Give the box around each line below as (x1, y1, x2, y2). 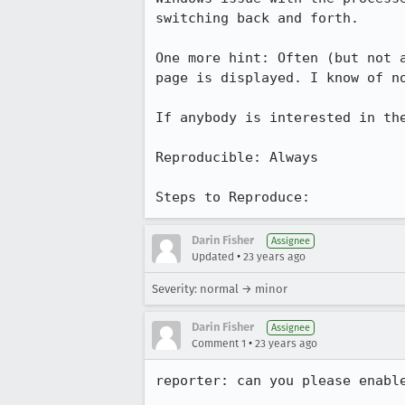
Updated (192, 250, 234, 263)
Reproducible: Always (155, 149, 318, 165)
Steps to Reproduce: (155, 189, 310, 205)
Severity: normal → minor (152, 282, 287, 296)
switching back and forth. (155, 10, 359, 26)
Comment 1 (192, 337, 246, 350)
